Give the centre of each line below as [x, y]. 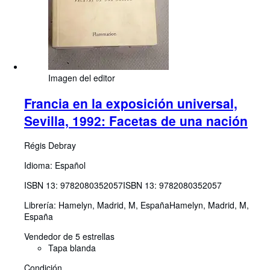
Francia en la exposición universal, [131, 103]
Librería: [41, 205]
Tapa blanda [72, 248]
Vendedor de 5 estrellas [69, 237]
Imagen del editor [82, 78]
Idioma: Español [55, 165]
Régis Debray [50, 146]
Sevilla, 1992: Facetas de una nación [136, 120]
